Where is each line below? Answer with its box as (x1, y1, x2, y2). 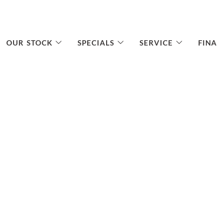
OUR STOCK (6, 38, 52, 47)
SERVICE (139, 38, 173, 47)
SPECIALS (77, 38, 114, 47)
